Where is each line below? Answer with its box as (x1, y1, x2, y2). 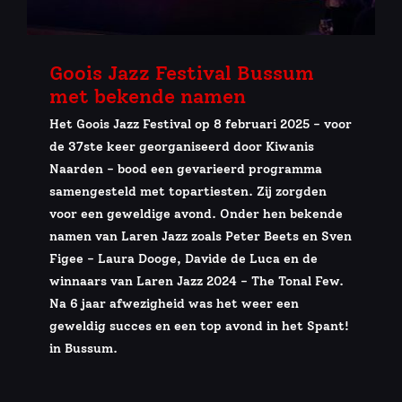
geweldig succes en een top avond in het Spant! (49, 319, 349, 334)
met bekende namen (49, 84, 246, 109)
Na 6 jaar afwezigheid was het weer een (49, 296, 299, 311)
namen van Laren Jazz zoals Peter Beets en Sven (49, 229, 352, 244)
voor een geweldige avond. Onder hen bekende (49, 206, 343, 222)
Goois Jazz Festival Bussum (49, 61, 314, 85)
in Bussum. (49, 341, 118, 356)
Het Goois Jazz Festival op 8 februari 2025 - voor (49, 117, 352, 132)
